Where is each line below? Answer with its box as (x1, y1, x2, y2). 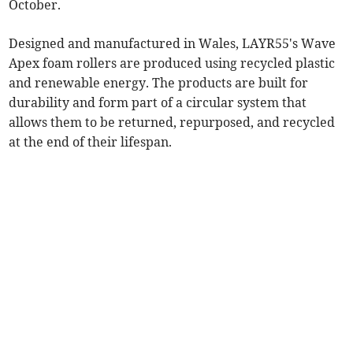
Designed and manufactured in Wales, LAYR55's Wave (9, 35, 336, 52)
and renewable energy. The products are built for (9, 75, 309, 91)
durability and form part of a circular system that (9, 95, 307, 111)
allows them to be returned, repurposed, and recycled (9, 114, 336, 131)
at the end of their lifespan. (9, 134, 173, 150)
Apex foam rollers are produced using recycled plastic (9, 55, 336, 72)
